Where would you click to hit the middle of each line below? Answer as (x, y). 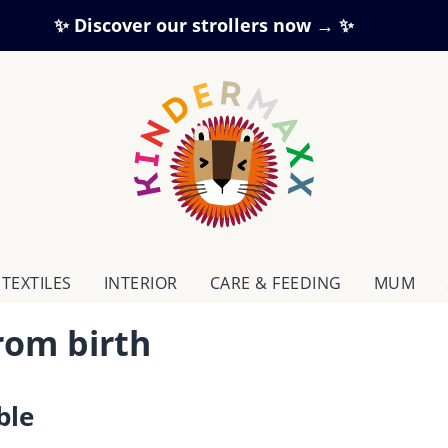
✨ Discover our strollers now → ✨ (204, 25)
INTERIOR (140, 282)
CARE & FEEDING (275, 282)
